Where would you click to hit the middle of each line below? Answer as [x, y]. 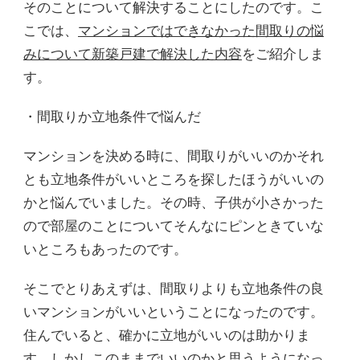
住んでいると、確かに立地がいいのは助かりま [167, 335]
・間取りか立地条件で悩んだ [112, 117]
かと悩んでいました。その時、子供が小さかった [174, 202]
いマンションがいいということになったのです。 [174, 312]
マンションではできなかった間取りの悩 [201, 31]
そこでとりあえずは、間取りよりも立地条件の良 [174, 288]
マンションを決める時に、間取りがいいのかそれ [174, 156]
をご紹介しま [283, 54]
